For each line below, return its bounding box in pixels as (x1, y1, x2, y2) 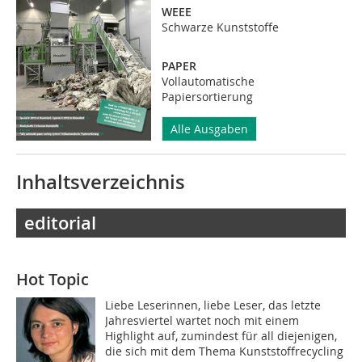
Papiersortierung (161, 89, 253, 104)
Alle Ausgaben (170, 121, 248, 137)
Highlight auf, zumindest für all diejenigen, (105, 328, 338, 343)
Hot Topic (16, 268, 89, 290)
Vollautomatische (161, 74, 255, 89)
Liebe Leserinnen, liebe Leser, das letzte (105, 297, 322, 313)
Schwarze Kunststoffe (161, 19, 279, 35)
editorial (24, 211, 96, 235)
